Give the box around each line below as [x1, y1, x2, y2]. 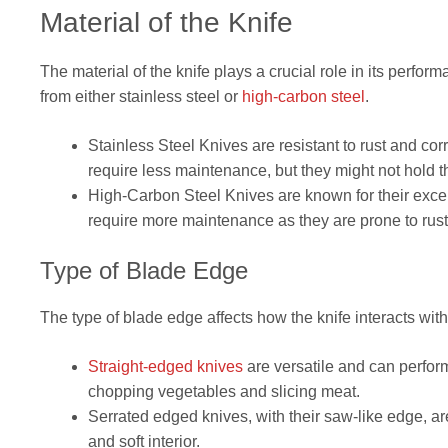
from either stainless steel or [40, 88, 242, 106]
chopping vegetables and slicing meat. [88, 383, 360, 401]
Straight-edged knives [88, 358, 243, 376]
